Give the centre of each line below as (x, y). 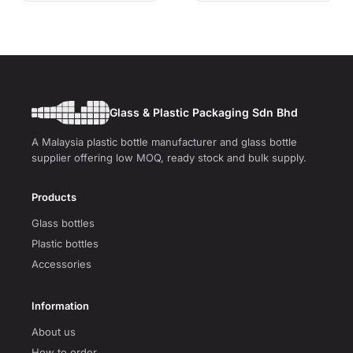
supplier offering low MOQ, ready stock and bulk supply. (169, 158)
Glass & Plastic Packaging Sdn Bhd (203, 112)
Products (54, 197)
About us (54, 332)
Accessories (61, 264)
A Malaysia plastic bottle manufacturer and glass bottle (164, 142)
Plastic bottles (65, 243)
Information (60, 306)
